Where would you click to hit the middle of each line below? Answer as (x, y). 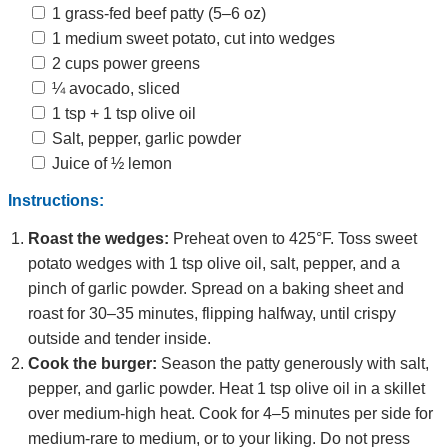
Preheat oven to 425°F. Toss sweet (293, 239)
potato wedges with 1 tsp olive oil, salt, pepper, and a (214, 264)
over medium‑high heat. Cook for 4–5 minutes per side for (230, 414)
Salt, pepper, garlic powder (144, 139)
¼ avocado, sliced (114, 89)
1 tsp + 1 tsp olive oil (122, 114)
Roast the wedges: (98, 239)
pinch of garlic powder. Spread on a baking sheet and (216, 289)
